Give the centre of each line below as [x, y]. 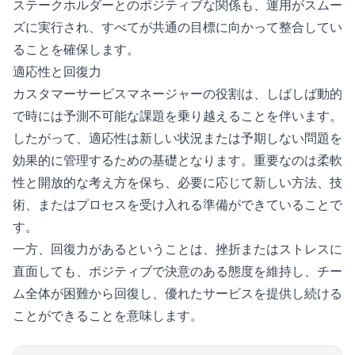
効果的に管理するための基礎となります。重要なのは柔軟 [177, 160]
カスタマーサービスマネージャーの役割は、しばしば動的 [177, 93]
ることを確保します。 [76, 49]
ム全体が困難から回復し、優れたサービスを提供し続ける [177, 293]
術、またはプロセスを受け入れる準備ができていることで [177, 204]
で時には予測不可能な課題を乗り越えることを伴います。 [177, 115]
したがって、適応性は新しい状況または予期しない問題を [177, 137]
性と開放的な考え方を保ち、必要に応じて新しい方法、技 [177, 182]
